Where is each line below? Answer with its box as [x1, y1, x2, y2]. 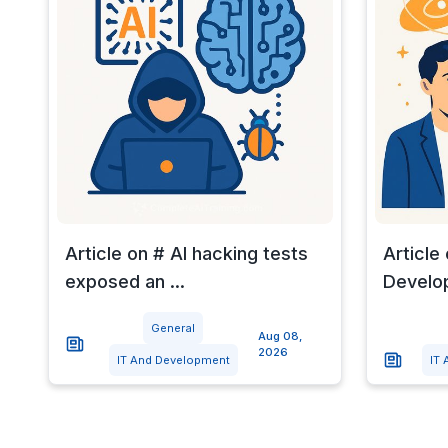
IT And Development [116, 352, 230, 367]
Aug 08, [257, 328, 302, 343]
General [151, 320, 196, 335]
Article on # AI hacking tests [65, 242, 308, 264]
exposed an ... [65, 270, 185, 292]
